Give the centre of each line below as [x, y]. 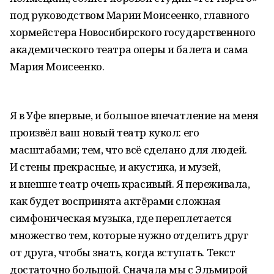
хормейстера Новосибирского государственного [133, 32]
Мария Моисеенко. [57, 66]
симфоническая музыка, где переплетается [121, 218]
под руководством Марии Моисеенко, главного [130, 15]
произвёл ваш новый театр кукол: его [105, 132]
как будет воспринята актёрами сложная [115, 201]
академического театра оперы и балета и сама [129, 49]
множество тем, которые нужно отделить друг [129, 235]
